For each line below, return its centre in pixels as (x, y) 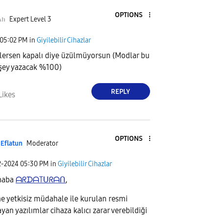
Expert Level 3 (30, 20)
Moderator (42, 143)
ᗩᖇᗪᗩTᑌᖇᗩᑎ (41, 179)
